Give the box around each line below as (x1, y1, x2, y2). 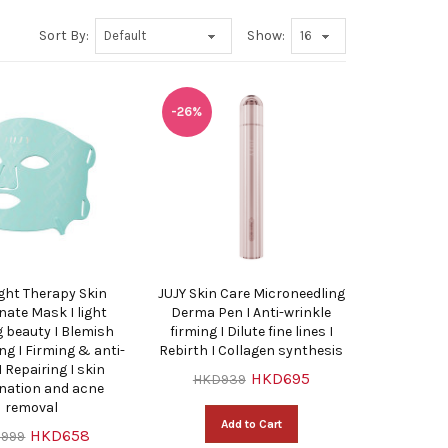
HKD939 (192, 371, 246, 389)
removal (5, 399, 59, 417)
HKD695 (250, 369, 310, 389)
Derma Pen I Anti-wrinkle (171, 304, 332, 322)
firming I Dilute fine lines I (169, 323, 333, 341)
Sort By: (38, 27, 89, 44)
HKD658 (30, 426, 91, 446)
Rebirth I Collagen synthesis (159, 342, 344, 360)
